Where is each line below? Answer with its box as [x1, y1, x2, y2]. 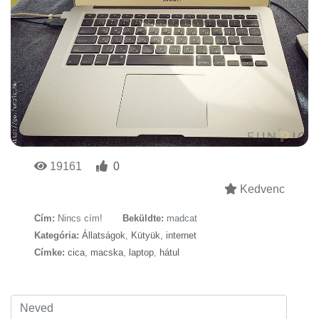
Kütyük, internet [131, 230, 197, 241]
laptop [129, 247, 154, 258]
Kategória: [34, 230, 79, 241]
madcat [167, 213, 197, 224]
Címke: [34, 247, 65, 258]
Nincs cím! [58, 213, 103, 224]
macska [90, 247, 123, 258]
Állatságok [82, 230, 125, 241]
